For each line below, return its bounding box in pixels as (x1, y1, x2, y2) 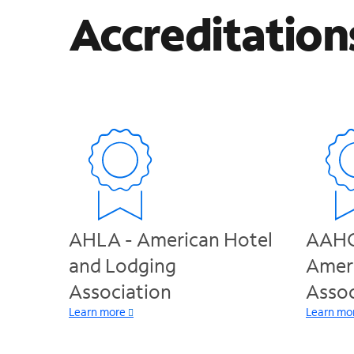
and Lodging (69, 253, 176, 277)
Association (69, 279, 171, 303)
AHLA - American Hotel (69, 227, 273, 251)
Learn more (69, 304, 126, 319)
